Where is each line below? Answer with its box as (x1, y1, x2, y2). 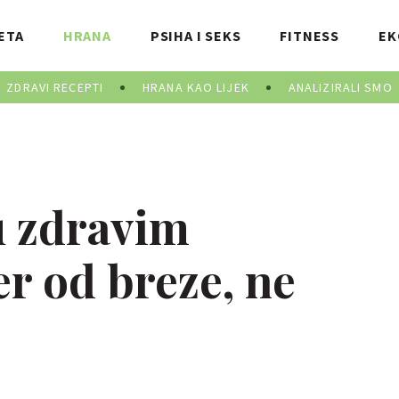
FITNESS (280, 27, 340, 45)
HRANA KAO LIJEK (142, 79, 249, 95)
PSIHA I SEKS (150, 27, 241, 45)
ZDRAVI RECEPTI (6, 79, 104, 95)
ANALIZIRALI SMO (288, 79, 393, 95)
